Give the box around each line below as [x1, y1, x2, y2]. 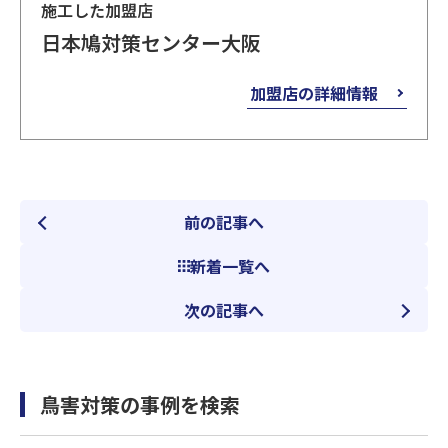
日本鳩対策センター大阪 [41, 28, 261, 57]
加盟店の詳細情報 [250, 81, 378, 105]
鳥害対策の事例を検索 [40, 390, 240, 419]
